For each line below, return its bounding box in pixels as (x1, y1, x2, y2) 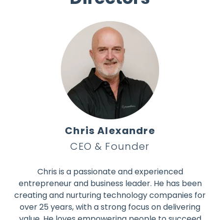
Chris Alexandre (65, 123, 155, 137)
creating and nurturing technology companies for (14, 189, 206, 201)
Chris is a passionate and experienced (37, 165, 183, 177)
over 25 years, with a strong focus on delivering (20, 201, 200, 213)
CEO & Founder (70, 139, 150, 153)
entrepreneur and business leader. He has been (18, 177, 202, 189)
